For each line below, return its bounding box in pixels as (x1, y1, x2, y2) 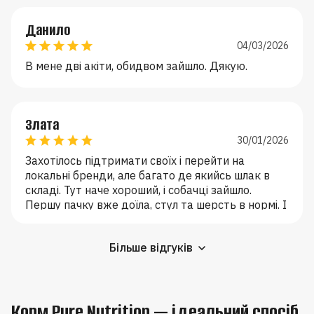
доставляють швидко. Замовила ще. (25, 212, 218, 226)
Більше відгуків (109, 240, 193, 254)
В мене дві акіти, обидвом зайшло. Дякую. (25, 58, 247, 73)
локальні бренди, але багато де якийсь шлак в (25, 168, 270, 182)
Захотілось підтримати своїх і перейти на (25, 153, 245, 168)
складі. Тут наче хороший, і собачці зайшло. (25, 182, 252, 197)
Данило (25, 19, 70, 40)
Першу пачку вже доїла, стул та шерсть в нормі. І (25, 197, 287, 212)
